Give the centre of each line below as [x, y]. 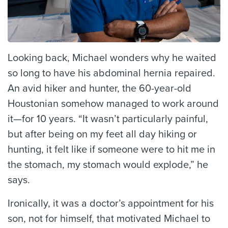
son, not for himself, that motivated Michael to [109, 219]
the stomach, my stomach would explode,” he [108, 165]
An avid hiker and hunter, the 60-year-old [99, 89]
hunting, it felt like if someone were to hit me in [111, 150]
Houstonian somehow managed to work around [113, 104]
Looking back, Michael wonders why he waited [112, 58]
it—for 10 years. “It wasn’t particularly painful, [108, 119]
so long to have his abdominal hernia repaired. [111, 74]
